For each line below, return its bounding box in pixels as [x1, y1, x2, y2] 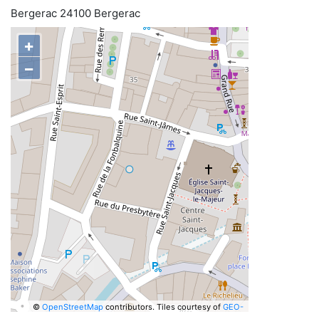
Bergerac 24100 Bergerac [11, 6, 140, 20]
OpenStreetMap [41, 301, 103, 312]
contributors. [103, 301, 155, 312]
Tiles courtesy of [156, 301, 223, 312]
